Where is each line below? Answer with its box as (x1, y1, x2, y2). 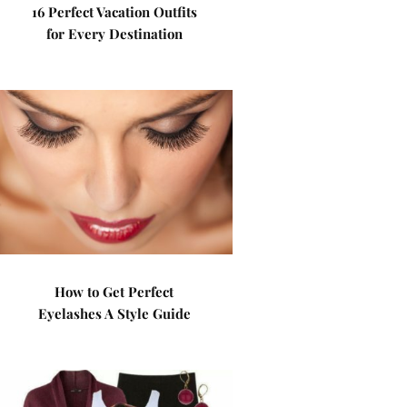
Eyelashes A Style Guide (37, 304, 191, 323)
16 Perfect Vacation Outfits (31, 3, 197, 21)
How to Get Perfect (55, 283, 174, 301)
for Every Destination (45, 25, 183, 43)
